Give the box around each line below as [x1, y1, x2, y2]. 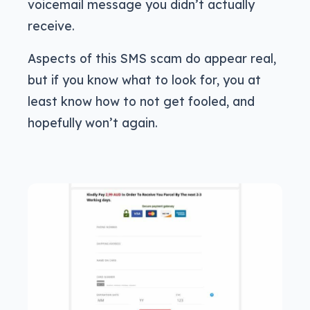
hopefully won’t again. [28, 114, 158, 130]
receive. [28, 17, 75, 33]
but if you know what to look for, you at [28, 71, 261, 87]
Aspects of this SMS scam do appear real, [28, 50, 276, 66]
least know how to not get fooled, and [28, 93, 255, 109]
